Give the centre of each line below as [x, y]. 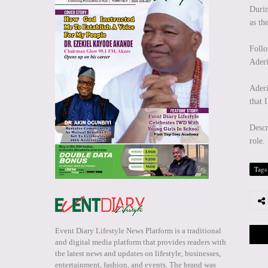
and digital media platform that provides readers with [141, 242]
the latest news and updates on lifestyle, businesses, [138, 254]
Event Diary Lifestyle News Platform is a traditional [138, 231]
